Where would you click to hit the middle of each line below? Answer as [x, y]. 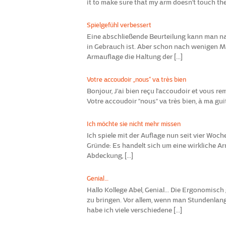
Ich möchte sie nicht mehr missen [134, 124]
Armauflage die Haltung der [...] [135, 56]
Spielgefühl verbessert [119, 25]
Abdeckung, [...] [110, 155]
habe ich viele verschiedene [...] [134, 210]
